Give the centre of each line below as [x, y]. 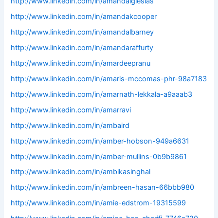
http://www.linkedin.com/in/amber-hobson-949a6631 [100, 141]
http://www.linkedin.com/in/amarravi [71, 110]
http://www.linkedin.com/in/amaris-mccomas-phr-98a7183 [109, 79]
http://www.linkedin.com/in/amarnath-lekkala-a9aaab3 [102, 94]
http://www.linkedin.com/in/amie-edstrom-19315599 [99, 203]
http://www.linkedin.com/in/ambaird [70, 125]
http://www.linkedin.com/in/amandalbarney [82, 32]
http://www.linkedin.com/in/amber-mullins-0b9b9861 [99, 156]
